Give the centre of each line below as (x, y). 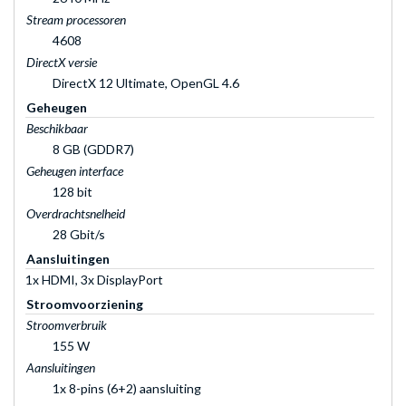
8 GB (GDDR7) (93, 149)
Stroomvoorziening (85, 304)
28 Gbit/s (79, 234)
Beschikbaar (57, 128)
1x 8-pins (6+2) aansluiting (127, 388)
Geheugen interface (75, 170)
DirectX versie (62, 62)
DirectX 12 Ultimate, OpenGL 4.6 (146, 82)
